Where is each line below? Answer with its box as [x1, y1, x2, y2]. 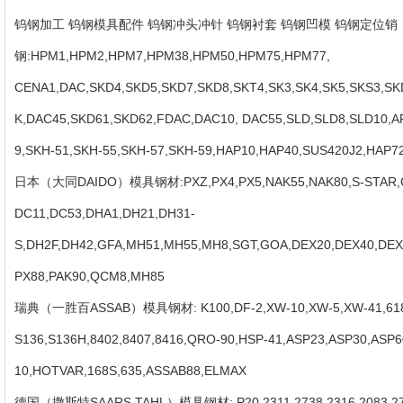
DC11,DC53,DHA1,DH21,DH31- [14, 206, 195, 221]
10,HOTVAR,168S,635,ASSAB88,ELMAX [14, 363, 250, 379]
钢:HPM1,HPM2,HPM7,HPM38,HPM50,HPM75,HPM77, [14, 49, 330, 64]
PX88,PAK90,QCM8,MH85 [14, 269, 168, 284]
